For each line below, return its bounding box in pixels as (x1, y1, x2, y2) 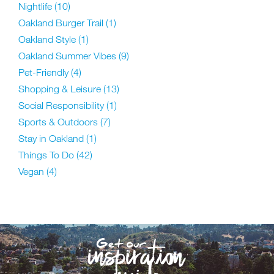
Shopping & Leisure (18, 83, 103, 95)
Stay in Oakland (18, 133, 86, 144)
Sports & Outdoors (18, 116, 100, 128)
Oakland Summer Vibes (18, 50, 119, 62)
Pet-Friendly (18, 67, 71, 78)
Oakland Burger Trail (18, 17, 106, 29)
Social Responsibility (18, 100, 106, 111)
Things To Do (18, 149, 76, 161)
